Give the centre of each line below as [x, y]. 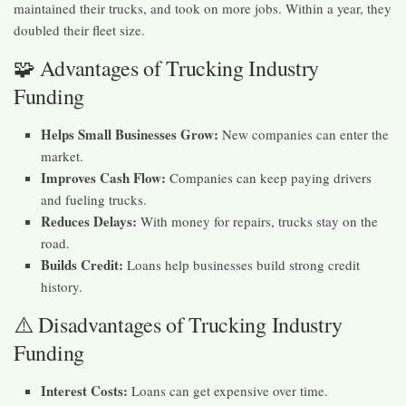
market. [62, 156]
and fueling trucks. [94, 200]
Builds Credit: [82, 265]
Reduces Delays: [89, 222]
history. [62, 287]
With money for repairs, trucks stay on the [257, 222]
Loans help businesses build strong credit [242, 265]
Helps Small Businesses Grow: [130, 135]
